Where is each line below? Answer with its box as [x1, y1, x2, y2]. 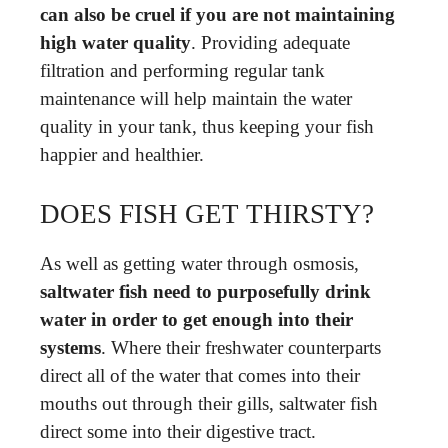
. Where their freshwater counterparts [101, 336, 381, 358]
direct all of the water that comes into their [40, 364, 360, 386]
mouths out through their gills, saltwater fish [40, 392, 378, 414]
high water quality [40, 32, 191, 53]
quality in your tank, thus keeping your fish [40, 116, 374, 137]
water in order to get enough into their [40, 308, 353, 330]
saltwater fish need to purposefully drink [40, 280, 371, 302]
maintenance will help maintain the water [40, 88, 352, 109]
